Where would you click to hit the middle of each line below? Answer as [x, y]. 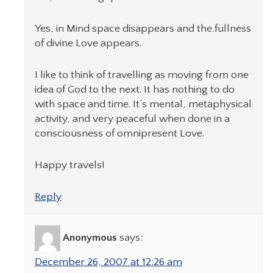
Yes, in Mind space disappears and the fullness [143, 28]
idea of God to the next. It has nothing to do [134, 89]
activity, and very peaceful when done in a [132, 119]
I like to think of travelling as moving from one [141, 75]
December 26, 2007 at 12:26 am [108, 262]
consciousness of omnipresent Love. [119, 133]
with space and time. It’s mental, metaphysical [143, 104]
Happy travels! [69, 165]
